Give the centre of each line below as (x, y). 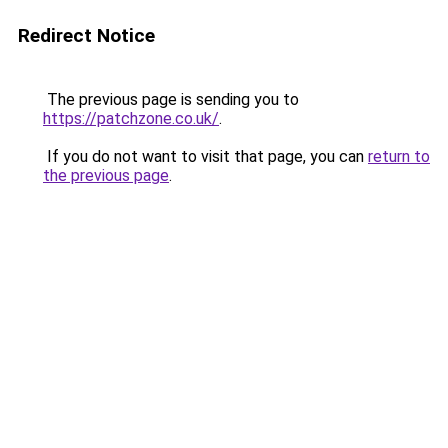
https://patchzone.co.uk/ (131, 118)
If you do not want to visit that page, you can (205, 156)
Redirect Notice (86, 35)
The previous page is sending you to (171, 99)
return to (399, 156)
